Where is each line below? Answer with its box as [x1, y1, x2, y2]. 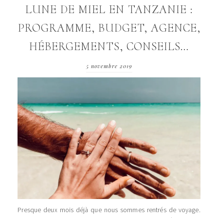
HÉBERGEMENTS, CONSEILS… [29, 39, 189, 54]
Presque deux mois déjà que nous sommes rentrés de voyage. [18, 205, 200, 215]
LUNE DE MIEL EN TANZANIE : [25, 2, 193, 17]
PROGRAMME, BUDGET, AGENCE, [18, 21, 200, 36]
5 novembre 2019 [86, 62, 132, 70]
